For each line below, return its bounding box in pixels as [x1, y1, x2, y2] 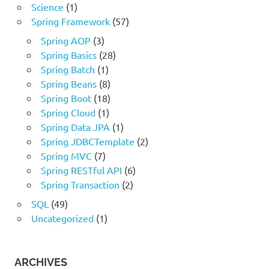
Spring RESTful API [40, 164, 122, 177]
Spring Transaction [40, 178, 119, 191]
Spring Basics [40, 49, 97, 61]
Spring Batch [40, 63, 95, 76]
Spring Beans [40, 77, 97, 90]
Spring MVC [40, 150, 92, 162]
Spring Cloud [40, 106, 95, 119]
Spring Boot [40, 92, 91, 104]
